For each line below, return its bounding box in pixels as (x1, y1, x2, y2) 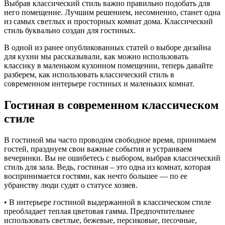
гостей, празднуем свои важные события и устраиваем (4, 144, 192, 153)
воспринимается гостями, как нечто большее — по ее (4, 171, 187, 180)
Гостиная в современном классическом (4, 98, 218, 111)
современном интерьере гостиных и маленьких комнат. (4, 79, 194, 88)
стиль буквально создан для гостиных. (4, 26, 136, 35)
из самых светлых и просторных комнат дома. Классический (4, 17, 213, 26)
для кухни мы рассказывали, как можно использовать (4, 52, 188, 61)
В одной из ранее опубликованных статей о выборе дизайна (4, 43, 211, 52)
